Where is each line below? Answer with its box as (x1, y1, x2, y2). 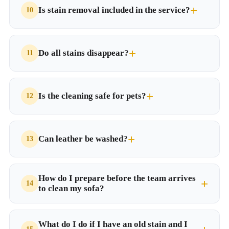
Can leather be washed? (38, 134, 128, 144)
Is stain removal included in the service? (38, 5, 190, 15)
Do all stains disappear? (38, 48, 129, 58)
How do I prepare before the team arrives (38, 173, 196, 183)
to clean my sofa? (38, 184, 104, 193)
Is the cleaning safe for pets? (38, 91, 146, 101)
